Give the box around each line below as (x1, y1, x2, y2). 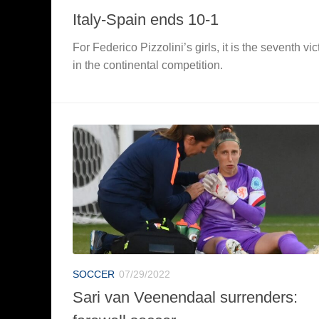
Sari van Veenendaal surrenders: (73, 288, 298, 306)
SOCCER (73, 268, 115, 280)
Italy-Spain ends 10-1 (73, 10, 219, 28)
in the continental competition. (73, 58, 223, 71)
